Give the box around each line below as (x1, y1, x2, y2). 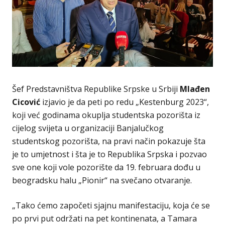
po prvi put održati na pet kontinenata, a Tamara (12, 212, 197, 224)
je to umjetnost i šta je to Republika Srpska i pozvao (12, 148, 207, 160)
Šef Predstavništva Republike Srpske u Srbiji (12, 83, 180, 94)
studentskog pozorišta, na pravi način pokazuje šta (12, 135, 205, 147)
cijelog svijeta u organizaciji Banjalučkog (12, 122, 164, 134)
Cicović (12, 96, 40, 107)
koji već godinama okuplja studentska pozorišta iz (12, 109, 200, 121)
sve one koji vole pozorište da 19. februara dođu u (12, 161, 200, 173)
